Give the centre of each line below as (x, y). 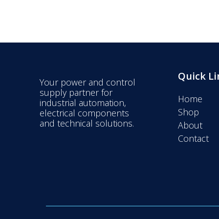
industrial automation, (83, 103)
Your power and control (87, 82)
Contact (194, 138)
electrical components (84, 113)
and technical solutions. (87, 123)
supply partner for (76, 92)
